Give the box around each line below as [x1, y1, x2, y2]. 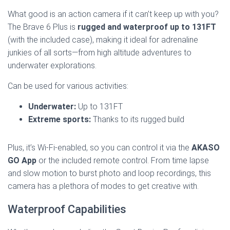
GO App [8, 155, 36, 165]
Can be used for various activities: [8, 81, 128, 91]
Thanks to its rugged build [91, 114, 184, 124]
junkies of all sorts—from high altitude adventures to [8, 47, 191, 57]
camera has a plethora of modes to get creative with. [8, 181, 199, 191]
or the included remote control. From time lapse [36, 155, 209, 165]
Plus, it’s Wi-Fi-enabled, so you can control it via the [8, 142, 191, 152]
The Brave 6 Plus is [8, 22, 78, 32]
